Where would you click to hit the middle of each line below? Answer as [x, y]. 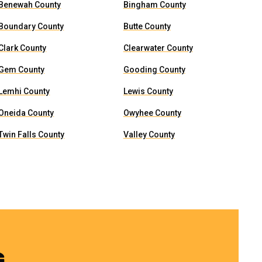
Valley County [149, 135]
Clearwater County [158, 48]
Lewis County [148, 91]
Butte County [147, 26]
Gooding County [154, 70]
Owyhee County [152, 113]
